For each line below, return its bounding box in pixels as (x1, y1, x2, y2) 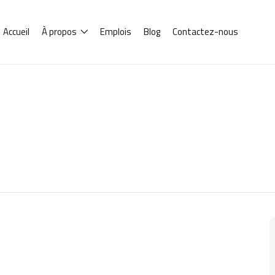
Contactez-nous (172, 24, 239, 39)
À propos (42, 24, 79, 39)
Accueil (3, 24, 30, 39)
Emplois (100, 24, 132, 39)
